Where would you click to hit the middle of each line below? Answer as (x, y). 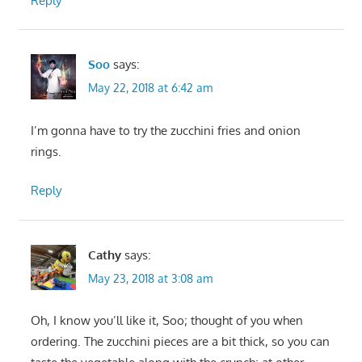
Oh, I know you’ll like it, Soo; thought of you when (166, 321)
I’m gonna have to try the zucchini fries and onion (165, 130)
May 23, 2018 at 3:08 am (150, 278)
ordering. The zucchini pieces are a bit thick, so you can (180, 342)
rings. (46, 151)
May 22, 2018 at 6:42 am (150, 88)
